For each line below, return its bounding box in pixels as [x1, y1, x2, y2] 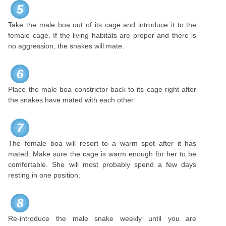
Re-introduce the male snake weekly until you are [8, 214, 197, 222]
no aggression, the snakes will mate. [8, 42, 125, 50]
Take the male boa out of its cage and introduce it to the [8, 21, 197, 29]
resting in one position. [8, 171, 81, 179]
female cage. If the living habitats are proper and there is [8, 31, 197, 39]
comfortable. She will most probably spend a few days [8, 160, 197, 168]
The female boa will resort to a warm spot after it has [8, 139, 197, 147]
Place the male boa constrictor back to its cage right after [8, 85, 197, 93]
